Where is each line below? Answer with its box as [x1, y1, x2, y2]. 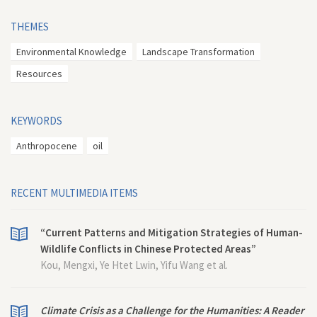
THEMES [11, 20, 49, 33]
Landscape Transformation [142, 45, 255, 58]
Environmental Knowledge [16, 45, 127, 58]
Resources [16, 67, 62, 80]
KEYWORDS [11, 114, 62, 127]
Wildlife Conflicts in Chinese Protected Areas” [40, 242, 256, 255]
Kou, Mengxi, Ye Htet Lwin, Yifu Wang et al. [40, 258, 228, 272]
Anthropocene [16, 139, 77, 152]
